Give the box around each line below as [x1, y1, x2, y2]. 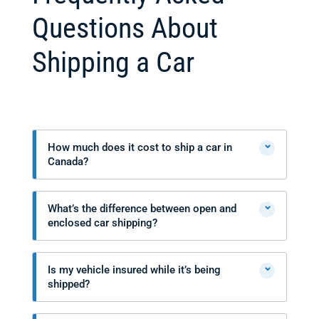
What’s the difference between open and [47, 202, 236, 215]
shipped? [47, 278, 90, 291]
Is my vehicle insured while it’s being [47, 263, 221, 276]
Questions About [31, 11, 218, 45]
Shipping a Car [31, 46, 194, 79]
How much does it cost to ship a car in [47, 141, 232, 154]
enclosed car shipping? [47, 216, 157, 229]
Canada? [47, 155, 88, 168]
